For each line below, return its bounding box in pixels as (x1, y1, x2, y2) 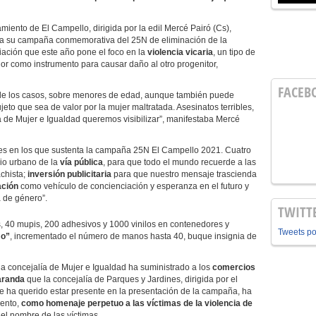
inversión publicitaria (28, 169, 111, 179)
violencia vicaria (147, 47, 213, 57)
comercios (212, 262, 255, 272)
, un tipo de (213, 47, 255, 57)
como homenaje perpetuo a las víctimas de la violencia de (21, 298, 253, 308)
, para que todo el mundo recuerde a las (103, 157, 256, 167)
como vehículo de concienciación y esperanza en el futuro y (18, 181, 249, 191)
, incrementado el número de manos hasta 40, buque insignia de (10, 231, 257, 241)
